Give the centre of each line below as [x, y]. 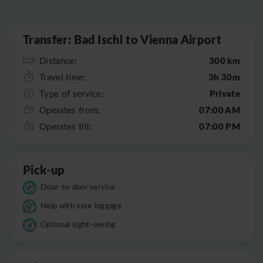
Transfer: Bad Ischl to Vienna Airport [122, 40]
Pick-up [44, 169]
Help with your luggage [81, 205]
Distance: [58, 60]
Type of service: [72, 93]
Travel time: [63, 77]
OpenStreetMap [215, 18]
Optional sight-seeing [78, 224]
